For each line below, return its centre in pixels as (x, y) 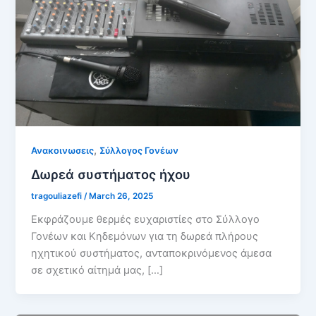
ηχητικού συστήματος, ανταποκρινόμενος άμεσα (152, 254)
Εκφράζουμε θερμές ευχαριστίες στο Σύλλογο (146, 220)
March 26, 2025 (121, 196)
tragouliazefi (58, 196)
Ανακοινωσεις (63, 150)
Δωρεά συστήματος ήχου (111, 175)
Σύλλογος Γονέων (139, 150)
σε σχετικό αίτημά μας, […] (97, 271)
